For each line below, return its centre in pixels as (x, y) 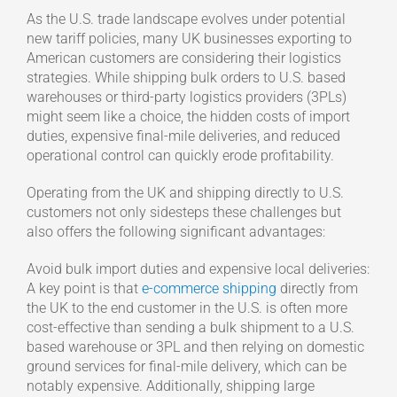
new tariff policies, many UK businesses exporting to (189, 39)
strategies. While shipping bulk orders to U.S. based (186, 78)
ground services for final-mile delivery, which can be (186, 367)
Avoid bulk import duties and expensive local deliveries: (198, 269)
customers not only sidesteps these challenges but (183, 213)
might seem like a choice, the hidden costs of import (188, 117)
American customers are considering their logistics (183, 58)
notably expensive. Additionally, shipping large (170, 386)
